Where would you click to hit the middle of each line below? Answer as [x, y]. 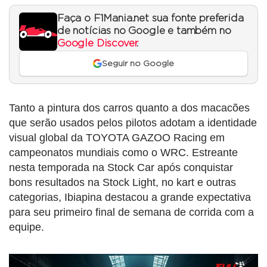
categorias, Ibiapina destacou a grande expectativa [130, 197]
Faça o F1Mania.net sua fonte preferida [150, 19]
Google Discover [97, 44]
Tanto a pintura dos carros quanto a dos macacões [129, 108]
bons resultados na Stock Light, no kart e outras [122, 182]
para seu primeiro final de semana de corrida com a [131, 212]
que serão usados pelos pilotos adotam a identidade [133, 122]
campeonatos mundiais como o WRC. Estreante [123, 152]
